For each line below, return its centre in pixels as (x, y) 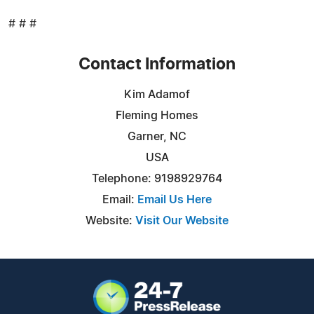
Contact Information (157, 64)
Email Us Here (175, 199)
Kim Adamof (157, 94)
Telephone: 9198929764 (157, 178)
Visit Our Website (182, 220)
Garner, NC (157, 136)
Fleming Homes (157, 115)
